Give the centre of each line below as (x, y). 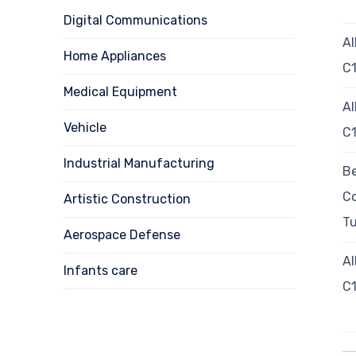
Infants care (101, 270)
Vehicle (85, 127)
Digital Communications (135, 20)
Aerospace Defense (122, 234)
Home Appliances (115, 56)
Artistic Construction (127, 199)
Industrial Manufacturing (139, 163)
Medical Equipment (120, 91)
